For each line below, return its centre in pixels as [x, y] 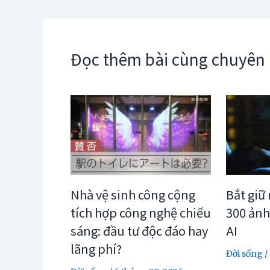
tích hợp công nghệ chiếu [141, 212]
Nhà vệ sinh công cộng [133, 194]
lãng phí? [96, 248]
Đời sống [245, 253]
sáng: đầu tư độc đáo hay [139, 230]
